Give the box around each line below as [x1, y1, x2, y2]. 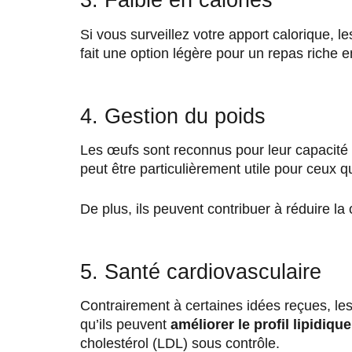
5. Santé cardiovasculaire [80, 259, 321, 284]
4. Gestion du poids [80, 104, 266, 128]
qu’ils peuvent [80, 317, 170, 333]
